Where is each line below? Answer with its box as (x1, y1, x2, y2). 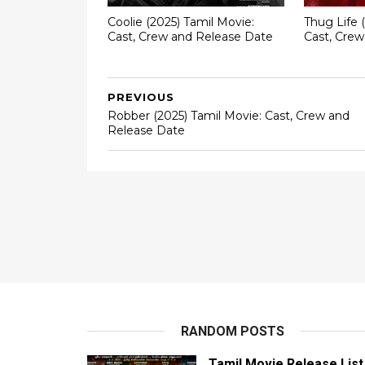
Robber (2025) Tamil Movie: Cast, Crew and (108, 108, 350, 123)
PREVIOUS (108, 90, 174, 103)
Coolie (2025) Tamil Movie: (108, 14, 254, 29)
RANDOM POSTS (181, 323, 285, 339)
